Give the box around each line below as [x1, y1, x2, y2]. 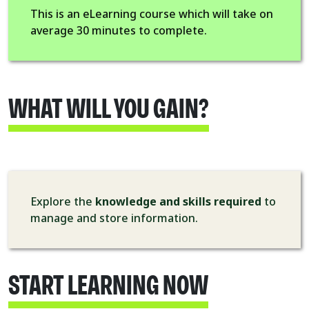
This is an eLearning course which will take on [30, 6, 273, 21]
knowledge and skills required [95, 193, 261, 209]
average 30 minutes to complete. [30, 22, 207, 38]
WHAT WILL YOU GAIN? [8, 95, 209, 123]
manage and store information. [30, 210, 201, 226]
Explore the [30, 193, 95, 209]
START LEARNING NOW [8, 272, 208, 300]
